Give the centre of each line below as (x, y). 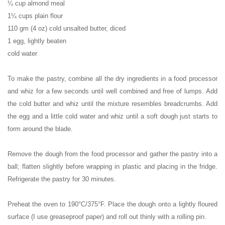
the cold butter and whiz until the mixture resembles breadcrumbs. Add (113, 103)
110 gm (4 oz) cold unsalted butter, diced (67, 28)
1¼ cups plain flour (35, 16)
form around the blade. (40, 129)
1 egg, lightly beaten (37, 41)
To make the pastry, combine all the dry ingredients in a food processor (113, 78)
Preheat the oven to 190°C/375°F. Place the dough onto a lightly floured (113, 204)
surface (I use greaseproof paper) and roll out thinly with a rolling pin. (107, 216)
